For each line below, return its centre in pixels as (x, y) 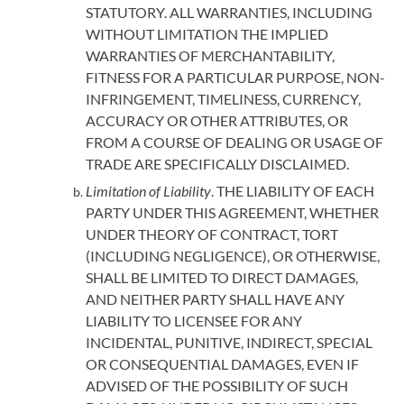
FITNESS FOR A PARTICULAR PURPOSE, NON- (235, 77)
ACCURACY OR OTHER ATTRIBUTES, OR (217, 120)
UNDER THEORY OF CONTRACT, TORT (212, 234)
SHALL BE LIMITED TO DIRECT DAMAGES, (222, 277)
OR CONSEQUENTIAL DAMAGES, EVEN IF (222, 364)
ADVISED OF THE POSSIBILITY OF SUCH (217, 386)
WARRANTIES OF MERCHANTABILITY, (210, 55)
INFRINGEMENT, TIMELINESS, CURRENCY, (223, 99)
